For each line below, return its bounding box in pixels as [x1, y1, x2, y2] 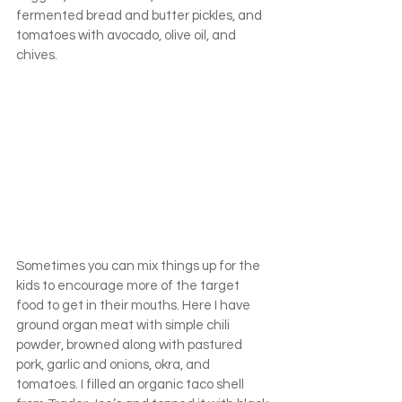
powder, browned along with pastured [16, 337, 245, 352]
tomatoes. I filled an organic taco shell [16, 377, 247, 391]
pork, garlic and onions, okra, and [16, 357, 213, 371]
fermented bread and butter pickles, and [16, 9, 265, 23]
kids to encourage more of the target [16, 278, 242, 293]
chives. [16, 48, 57, 63]
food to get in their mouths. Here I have [16, 298, 253, 312]
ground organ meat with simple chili [16, 318, 232, 332]
